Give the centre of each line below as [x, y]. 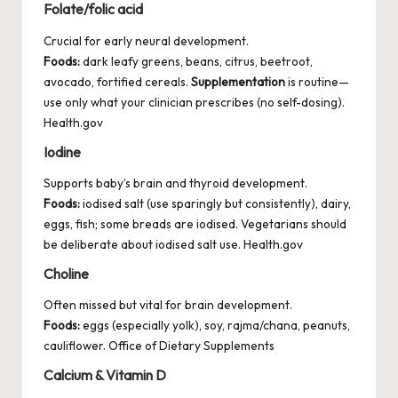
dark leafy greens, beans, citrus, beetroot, [196, 61]
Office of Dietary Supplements [191, 346]
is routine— [317, 81]
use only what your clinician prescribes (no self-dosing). [194, 102]
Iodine [62, 151]
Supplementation [238, 81]
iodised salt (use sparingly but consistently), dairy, [215, 203]
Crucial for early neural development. [146, 40]
